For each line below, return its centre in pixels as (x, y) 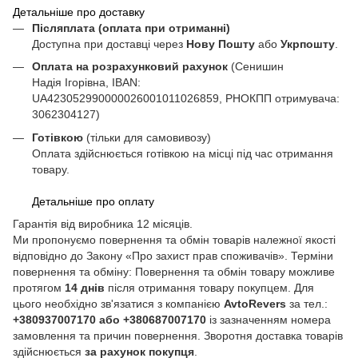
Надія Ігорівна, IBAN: (86, 83)
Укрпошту (308, 44)
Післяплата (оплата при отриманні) (131, 28)
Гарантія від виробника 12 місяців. (103, 224)
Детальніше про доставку (79, 12)
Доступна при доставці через (109, 44)
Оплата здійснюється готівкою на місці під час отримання (183, 153)
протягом (39, 288)
